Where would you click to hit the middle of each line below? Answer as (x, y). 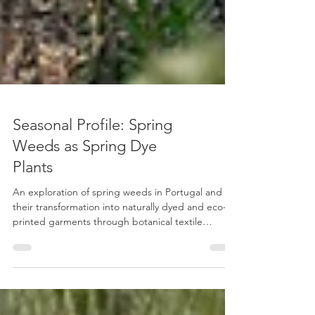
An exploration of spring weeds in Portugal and (117, 231)
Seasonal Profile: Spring (92, 164)
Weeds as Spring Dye (85, 185)
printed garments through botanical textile (108, 261)
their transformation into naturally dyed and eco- (120, 246)
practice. (32, 275)
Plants (33, 206)
